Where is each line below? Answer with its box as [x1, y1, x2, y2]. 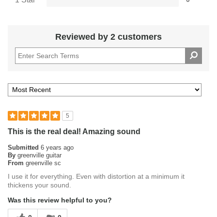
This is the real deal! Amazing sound [8, 127, 140, 136]
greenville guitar [17, 152, 62, 159]
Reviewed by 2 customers [55, 32, 162, 42]
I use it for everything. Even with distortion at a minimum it [8, 172, 185, 180]
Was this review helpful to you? [8, 196, 112, 204]
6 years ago [41, 144, 74, 151]
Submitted [8, 144, 41, 151]
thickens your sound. [8, 181, 71, 189]
